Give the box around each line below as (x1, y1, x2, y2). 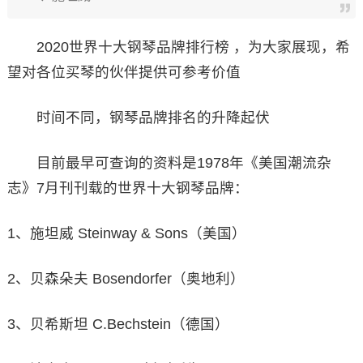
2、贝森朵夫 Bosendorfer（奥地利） (6, 271, 245, 287)
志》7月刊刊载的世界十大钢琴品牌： (6, 180, 249, 196)
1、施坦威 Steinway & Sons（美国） (6, 225, 246, 241)
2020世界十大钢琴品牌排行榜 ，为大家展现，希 (6, 39, 350, 55)
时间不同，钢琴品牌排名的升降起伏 (6, 109, 270, 126)
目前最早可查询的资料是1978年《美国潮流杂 (6, 155, 331, 171)
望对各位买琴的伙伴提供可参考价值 (6, 64, 241, 80)
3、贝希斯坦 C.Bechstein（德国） (6, 316, 229, 332)
